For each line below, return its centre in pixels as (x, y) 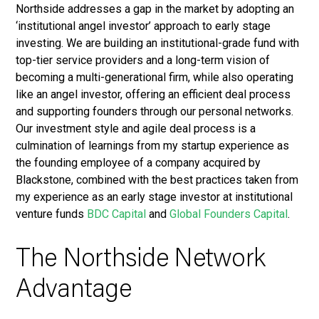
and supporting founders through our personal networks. (155, 112)
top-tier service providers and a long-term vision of (143, 61)
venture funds (52, 214)
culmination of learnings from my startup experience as (153, 146)
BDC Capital (117, 214)
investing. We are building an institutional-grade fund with (158, 43)
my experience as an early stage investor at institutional (155, 197)
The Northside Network (141, 261)
